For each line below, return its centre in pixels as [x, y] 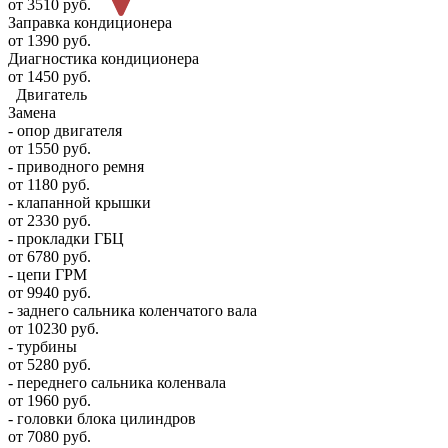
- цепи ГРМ [47, 275]
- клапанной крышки [79, 203]
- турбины [42, 347]
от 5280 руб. [49, 365]
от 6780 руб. [49, 257]
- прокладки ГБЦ [66, 239]
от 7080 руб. [49, 437]
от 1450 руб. [49, 77]
